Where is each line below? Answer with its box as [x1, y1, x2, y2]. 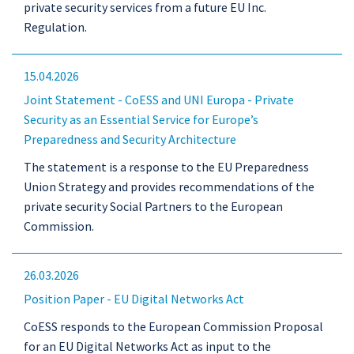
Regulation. [24, 19, 87, 35]
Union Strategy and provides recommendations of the [24, 179, 314, 194]
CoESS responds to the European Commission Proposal [24, 318, 323, 334]
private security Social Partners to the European [24, 198, 283, 214]
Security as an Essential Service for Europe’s [24, 111, 258, 127]
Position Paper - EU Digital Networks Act [24, 291, 244, 307]
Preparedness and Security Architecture [24, 131, 236, 147]
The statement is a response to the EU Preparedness [24, 159, 309, 175]
